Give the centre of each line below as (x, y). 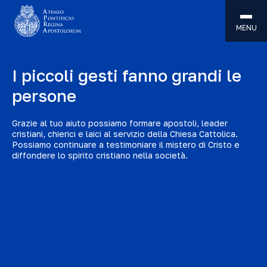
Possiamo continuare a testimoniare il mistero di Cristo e (126, 145)
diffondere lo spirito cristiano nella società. (100, 155)
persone (44, 96)
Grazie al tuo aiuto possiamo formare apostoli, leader (120, 123)
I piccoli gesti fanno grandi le (127, 75)
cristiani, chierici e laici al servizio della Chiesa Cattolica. (125, 134)
